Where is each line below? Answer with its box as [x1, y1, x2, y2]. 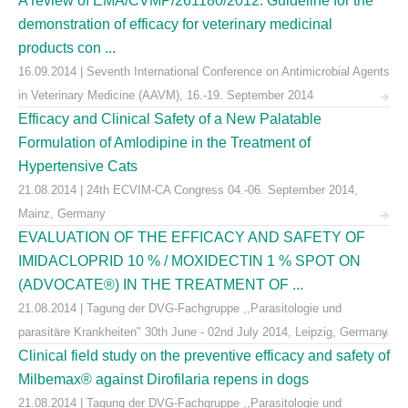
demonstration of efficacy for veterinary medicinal [18, 16, 332, 32]
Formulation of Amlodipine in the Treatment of [18, 135, 311, 150]
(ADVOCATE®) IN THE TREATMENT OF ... [18, 277, 303, 292]
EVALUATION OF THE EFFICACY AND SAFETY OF [18, 229, 365, 245]
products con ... [18, 40, 116, 56]
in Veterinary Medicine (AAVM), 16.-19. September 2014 [18, 88, 313, 102]
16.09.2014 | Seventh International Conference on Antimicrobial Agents [18, 65, 390, 78]
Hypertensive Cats [18, 158, 138, 174]
